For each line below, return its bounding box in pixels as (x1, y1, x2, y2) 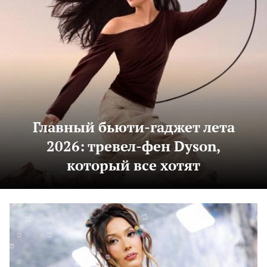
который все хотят (67, 156, 200, 175)
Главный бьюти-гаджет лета (32, 117, 235, 137)
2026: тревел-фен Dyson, (46, 136, 221, 156)
